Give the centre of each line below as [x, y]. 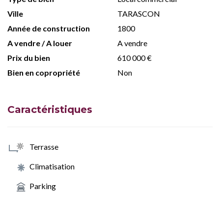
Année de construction [49, 28]
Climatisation [52, 166]
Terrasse [44, 146]
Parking [43, 186]
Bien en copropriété [44, 72]
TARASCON [139, 13]
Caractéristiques [50, 109]
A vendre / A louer [40, 43]
